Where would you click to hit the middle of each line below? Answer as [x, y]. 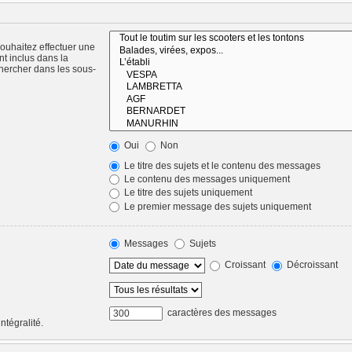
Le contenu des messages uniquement [205, 180]
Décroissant [311, 265]
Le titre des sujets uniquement [187, 193]
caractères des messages [220, 313]
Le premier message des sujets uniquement [216, 206]
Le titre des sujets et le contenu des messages [221, 165]
